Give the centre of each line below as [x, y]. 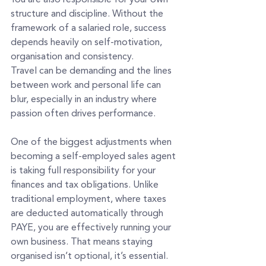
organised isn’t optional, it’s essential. [91, 256]
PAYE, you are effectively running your [92, 228]
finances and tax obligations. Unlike [86, 185]
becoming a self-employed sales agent [94, 156]
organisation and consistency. [72, 57]
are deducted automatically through [88, 213]
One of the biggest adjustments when [92, 142]
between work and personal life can [87, 85]
